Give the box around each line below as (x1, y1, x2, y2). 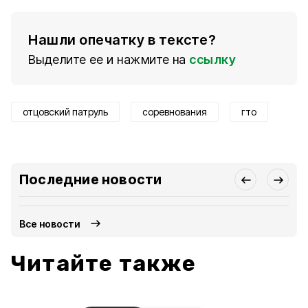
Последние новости (19, 171, 162, 188)
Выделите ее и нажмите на (28, 52, 186, 67)
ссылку (189, 52, 236, 67)
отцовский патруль (23, 106, 108, 118)
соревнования (142, 106, 207, 118)
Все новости (19, 217, 81, 230)
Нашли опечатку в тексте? (28, 32, 216, 48)
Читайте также (11, 250, 197, 276)
